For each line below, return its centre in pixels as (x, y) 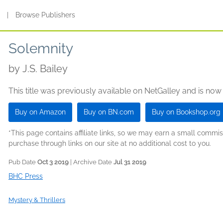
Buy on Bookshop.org (186, 112)
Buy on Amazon (40, 112)
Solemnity (41, 49)
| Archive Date (91, 162)
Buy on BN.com (109, 112)
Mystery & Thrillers (37, 200)
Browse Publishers (46, 15)
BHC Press (26, 176)
